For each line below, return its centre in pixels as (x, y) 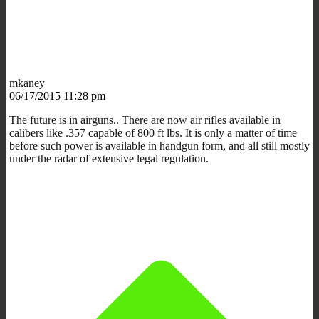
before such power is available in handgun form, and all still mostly (159, 145)
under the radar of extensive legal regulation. (109, 158)
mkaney (27, 83)
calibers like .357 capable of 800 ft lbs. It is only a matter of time (153, 132)
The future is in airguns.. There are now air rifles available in (145, 120)
